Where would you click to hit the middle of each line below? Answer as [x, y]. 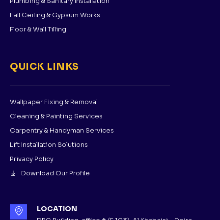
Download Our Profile [55, 173]
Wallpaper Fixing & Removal [54, 102]
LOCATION [57, 209]
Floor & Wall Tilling [38, 29]
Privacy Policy [32, 159]
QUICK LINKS [44, 67]
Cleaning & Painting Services [56, 116]
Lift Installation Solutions [49, 145]
